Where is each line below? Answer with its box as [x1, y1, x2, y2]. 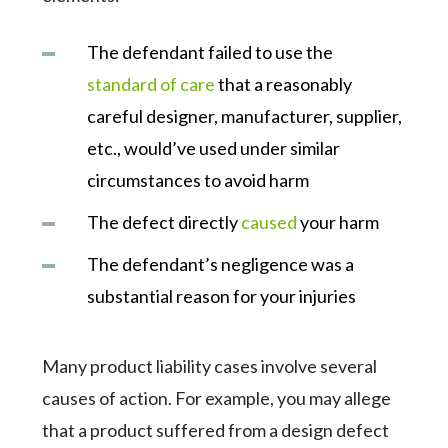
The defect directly [87, 211, 242, 233]
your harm [297, 211, 380, 233]
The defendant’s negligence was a [87, 253, 355, 275]
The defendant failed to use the [87, 41, 334, 63]
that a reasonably [215, 73, 353, 95]
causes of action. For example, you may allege [42, 387, 392, 409]
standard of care [87, 73, 216, 95]
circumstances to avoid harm [87, 169, 310, 191]
